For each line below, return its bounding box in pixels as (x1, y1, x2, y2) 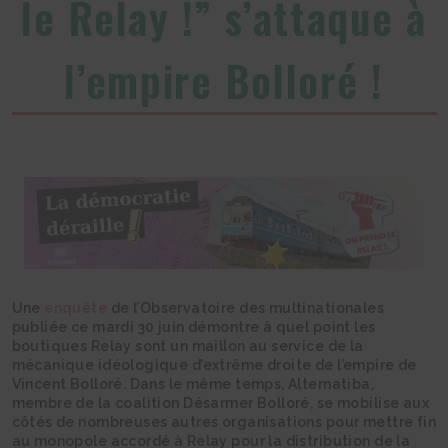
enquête (44, 300, 108, 317)
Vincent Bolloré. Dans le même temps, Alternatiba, (11, 376, 375, 393)
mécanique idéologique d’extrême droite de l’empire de (11, 357, 417, 374)
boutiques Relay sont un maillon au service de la (11, 338, 364, 355)
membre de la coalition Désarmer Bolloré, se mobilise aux (11, 395, 430, 412)
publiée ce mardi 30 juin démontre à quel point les (11, 319, 376, 336)
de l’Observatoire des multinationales (107, 300, 385, 317)
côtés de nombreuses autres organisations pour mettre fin (11, 414, 437, 431)
